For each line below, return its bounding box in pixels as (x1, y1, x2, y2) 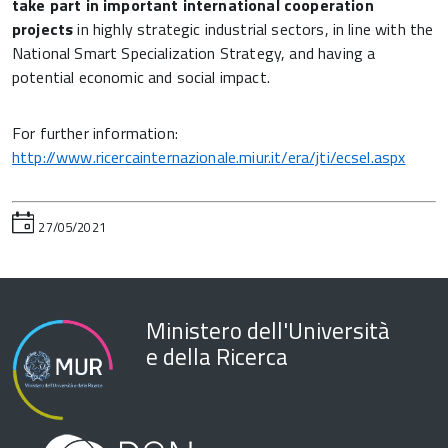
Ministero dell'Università (146, 313, 390, 349)
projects (12, 17, 78, 42)
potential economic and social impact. (12, 65, 270, 90)
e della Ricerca (146, 339, 288, 375)
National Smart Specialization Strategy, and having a (12, 41, 376, 66)
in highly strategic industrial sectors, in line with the (77, 17, 434, 42)
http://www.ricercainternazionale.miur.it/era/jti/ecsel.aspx (12, 145, 406, 170)
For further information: (12, 121, 182, 146)
